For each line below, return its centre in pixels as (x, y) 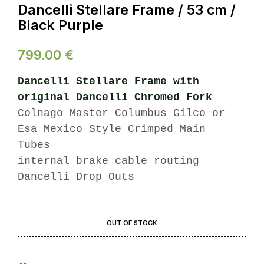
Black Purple (60, 26)
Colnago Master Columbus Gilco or (121, 113)
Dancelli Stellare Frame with (108, 82)
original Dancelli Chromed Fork (115, 98)
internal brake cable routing (108, 161)
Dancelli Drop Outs (76, 177)
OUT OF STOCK (132, 223)
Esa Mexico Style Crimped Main (112, 129)
